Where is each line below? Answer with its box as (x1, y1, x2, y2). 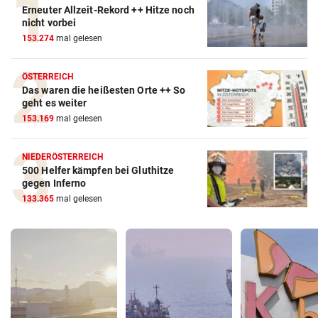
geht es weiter (22, 97, 87, 109)
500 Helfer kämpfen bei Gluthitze (22, 164, 175, 176)
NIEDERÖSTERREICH (22, 151, 104, 162)
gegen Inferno (22, 177, 87, 189)
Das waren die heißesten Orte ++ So (22, 84, 186, 96)
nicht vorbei (22, 16, 77, 28)
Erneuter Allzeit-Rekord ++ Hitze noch (22, 4, 194, 16)
